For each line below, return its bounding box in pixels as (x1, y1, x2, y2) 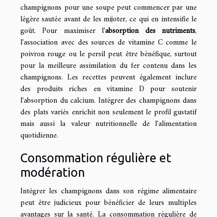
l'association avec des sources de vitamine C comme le (20, 35, 197, 49)
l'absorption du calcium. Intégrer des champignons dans (20, 93, 197, 108)
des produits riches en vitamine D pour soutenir (20, 82, 197, 96)
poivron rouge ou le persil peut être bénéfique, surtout (20, 47, 197, 61)
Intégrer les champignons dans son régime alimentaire (20, 184, 197, 198)
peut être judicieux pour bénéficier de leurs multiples (20, 196, 197, 210)
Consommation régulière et (20, 150, 171, 165)
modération (20, 165, 85, 179)
